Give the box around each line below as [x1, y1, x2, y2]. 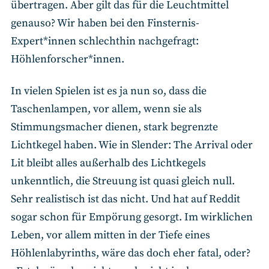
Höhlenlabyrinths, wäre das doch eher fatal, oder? [11, 246, 250, 260]
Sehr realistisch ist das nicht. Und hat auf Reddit [11, 192, 240, 206]
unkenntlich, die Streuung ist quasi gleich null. [11, 174, 235, 188]
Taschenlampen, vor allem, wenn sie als [11, 101, 202, 116]
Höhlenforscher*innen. [11, 52, 127, 67]
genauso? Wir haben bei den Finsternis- [11, 16, 199, 31]
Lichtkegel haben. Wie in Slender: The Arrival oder [11, 138, 253, 152]
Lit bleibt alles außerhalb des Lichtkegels [11, 156, 206, 170]
